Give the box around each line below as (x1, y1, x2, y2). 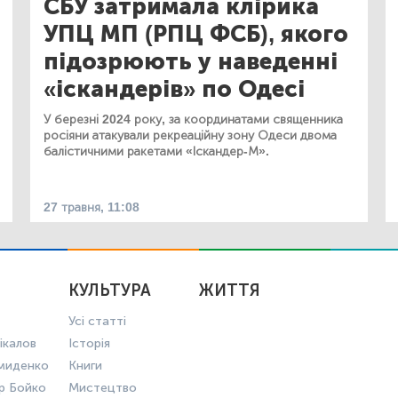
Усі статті (68, 313, 126, 329)
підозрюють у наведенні (44, 47, 338, 76)
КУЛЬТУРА (68, 280, 151, 300)
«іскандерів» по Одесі (44, 75, 305, 103)
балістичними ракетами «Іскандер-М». (44, 143, 269, 159)
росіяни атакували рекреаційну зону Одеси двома (44, 127, 337, 143)
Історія (68, 335, 110, 351)
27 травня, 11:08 (44, 199, 139, 215)
